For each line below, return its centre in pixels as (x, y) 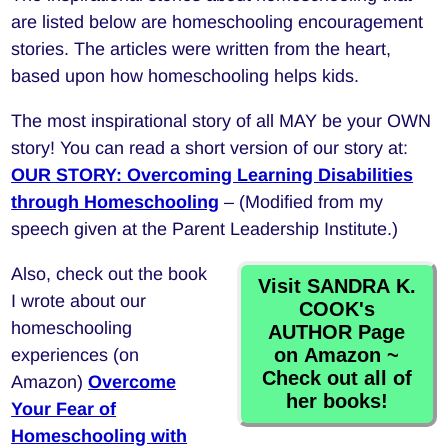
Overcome (132, 382)
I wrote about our (79, 301)
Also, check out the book (109, 274)
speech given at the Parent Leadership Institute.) (205, 229)
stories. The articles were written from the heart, (201, 49)
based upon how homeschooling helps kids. (185, 76)
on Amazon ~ (337, 355)
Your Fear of (64, 409)
